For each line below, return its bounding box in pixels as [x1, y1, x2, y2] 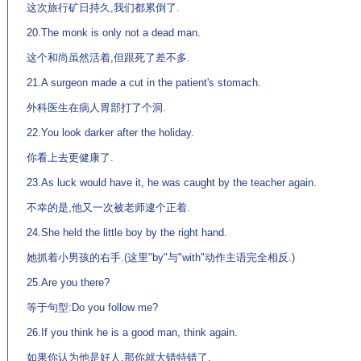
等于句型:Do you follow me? [27, 301, 158, 313]
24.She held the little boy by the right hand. [27, 226, 227, 239]
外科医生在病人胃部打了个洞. [27, 102, 166, 114]
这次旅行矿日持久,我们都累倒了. [27, 2, 180, 14]
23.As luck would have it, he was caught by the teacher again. [27, 176, 317, 189]
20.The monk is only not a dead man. [27, 27, 201, 39]
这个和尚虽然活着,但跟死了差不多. [27, 52, 190, 64]
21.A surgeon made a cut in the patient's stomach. [27, 77, 261, 89]
